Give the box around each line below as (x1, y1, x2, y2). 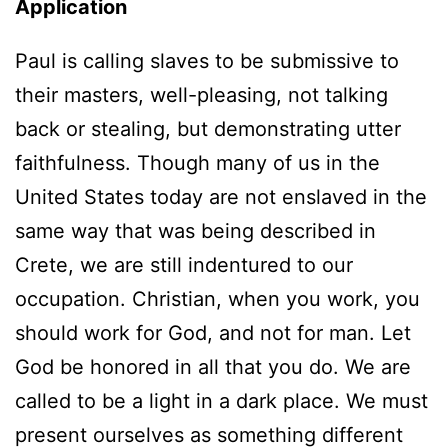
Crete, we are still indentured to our (15, 252, 353, 277)
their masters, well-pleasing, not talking (15, 82, 388, 107)
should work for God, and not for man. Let (15, 320, 411, 345)
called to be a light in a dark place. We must (15, 388, 428, 413)
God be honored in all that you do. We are (15, 354, 411, 379)
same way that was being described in (15, 218, 376, 243)
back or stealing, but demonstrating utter (15, 116, 401, 141)
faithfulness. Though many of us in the (15, 150, 380, 175)
